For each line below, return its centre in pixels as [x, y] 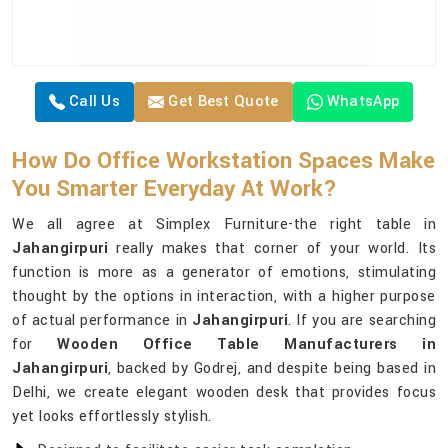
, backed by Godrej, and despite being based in [272, 369]
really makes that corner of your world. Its [272, 249]
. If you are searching [362, 321]
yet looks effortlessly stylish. [112, 417]
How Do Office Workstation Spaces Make [223, 161]
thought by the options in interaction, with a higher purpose [224, 297]
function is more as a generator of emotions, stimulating [224, 273]
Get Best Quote [221, 102]
